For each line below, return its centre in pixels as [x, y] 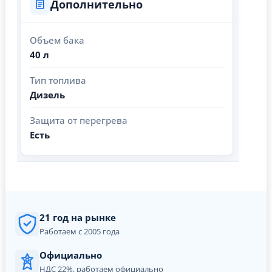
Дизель [47, 95]
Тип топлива [58, 80]
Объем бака [57, 40]
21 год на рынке [78, 218]
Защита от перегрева [79, 121]
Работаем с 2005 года [80, 232]
